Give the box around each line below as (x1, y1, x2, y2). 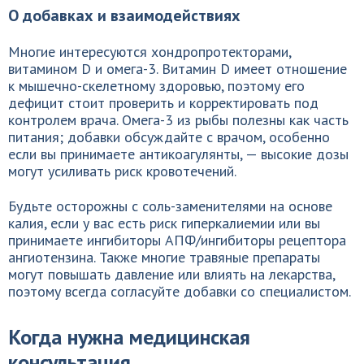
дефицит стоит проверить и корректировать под (8, 93, 318, 112)
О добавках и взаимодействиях (8, 5, 240, 26)
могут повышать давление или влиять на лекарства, (8, 265, 335, 284)
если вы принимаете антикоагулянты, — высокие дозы (8, 145, 349, 163)
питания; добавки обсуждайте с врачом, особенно (8, 128, 330, 146)
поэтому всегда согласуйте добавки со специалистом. (8, 282, 351, 301)
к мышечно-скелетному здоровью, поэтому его (8, 76, 305, 95)
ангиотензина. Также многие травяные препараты (8, 248, 320, 266)
